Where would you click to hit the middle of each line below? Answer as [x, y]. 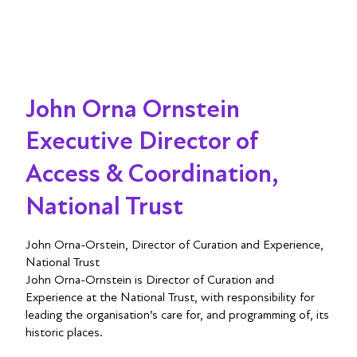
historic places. [64, 332]
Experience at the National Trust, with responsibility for [170, 297]
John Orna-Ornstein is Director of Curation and [150, 280]
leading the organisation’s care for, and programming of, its [177, 315]
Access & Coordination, [151, 174]
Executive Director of [141, 141]
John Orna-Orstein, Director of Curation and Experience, [175, 245]
